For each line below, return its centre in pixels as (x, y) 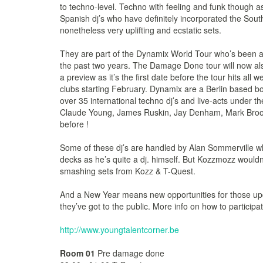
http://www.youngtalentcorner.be (119, 230)
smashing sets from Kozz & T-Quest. (128, 171)
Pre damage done (130, 253)
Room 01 (77, 253)
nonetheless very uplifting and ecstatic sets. (141, 30)
